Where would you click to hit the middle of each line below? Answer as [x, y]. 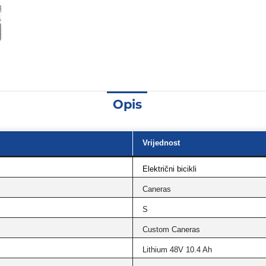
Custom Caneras [171, 229]
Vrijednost [161, 143]
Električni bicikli [170, 169]
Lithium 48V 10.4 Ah [177, 250]
